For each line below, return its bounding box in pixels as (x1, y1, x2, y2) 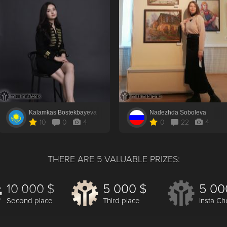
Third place (102, 196, 140, 205)
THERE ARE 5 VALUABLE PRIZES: (47, 154, 180, 165)
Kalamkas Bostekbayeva (28, 109, 97, 116)
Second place (6, 196, 53, 205)
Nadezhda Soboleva (149, 109, 207, 116)
